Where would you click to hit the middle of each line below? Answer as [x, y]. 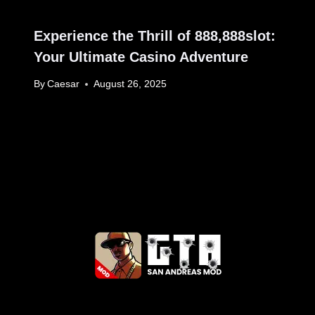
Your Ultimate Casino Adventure [141, 57]
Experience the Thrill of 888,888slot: [155, 36]
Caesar [64, 84]
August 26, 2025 [130, 84]
